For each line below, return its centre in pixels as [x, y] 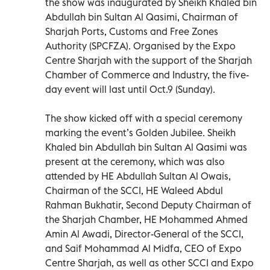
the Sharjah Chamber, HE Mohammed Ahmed [146, 219]
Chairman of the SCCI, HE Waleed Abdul [134, 190]
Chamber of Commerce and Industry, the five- [147, 74]
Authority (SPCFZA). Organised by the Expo [140, 46]
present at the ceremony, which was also [135, 161]
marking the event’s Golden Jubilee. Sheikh [140, 132]
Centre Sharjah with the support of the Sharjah [149, 60]
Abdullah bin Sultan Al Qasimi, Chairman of [142, 17]
